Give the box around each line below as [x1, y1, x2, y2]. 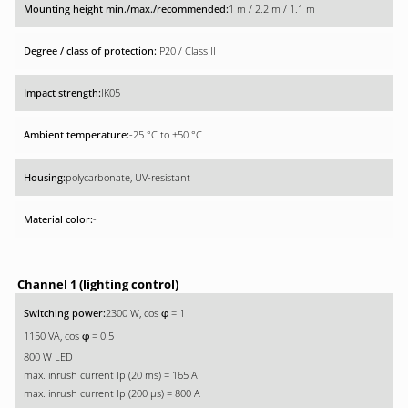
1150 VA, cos [24, 330, 82, 342]
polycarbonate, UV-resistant [66, 170, 190, 184]
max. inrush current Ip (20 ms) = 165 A [24, 369, 198, 382]
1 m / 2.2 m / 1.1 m [229, 2, 315, 15]
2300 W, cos [106, 307, 161, 320]
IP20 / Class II [157, 44, 216, 57]
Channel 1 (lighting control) [16, 276, 178, 292]
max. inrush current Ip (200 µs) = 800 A [24, 387, 200, 400]
